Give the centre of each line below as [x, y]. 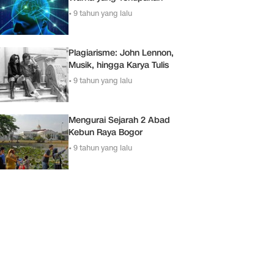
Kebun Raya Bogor [106, 132]
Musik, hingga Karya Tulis [119, 65]
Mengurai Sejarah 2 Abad [119, 120]
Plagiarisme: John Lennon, [121, 53]
